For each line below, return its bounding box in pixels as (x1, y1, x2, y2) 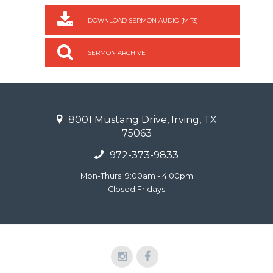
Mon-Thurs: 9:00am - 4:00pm (80, 171, 193, 180)
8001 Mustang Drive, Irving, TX (66, 113, 217, 126)
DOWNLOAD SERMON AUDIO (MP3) (88, 16, 199, 24)
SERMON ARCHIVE (88, 48, 146, 57)
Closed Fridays (108, 184, 165, 194)
